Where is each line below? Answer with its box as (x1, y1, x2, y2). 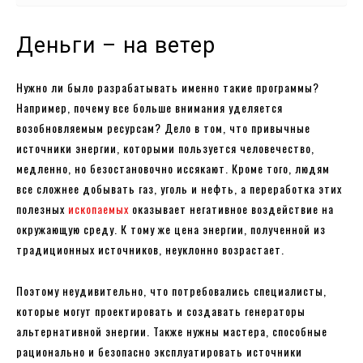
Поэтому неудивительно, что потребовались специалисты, (16, 281, 327, 299)
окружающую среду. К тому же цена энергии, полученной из (16, 220, 326, 237)
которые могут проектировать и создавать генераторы (16, 301, 305, 319)
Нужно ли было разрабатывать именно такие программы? (16, 78, 319, 96)
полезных (16, 199, 68, 217)
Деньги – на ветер (16, 32, 216, 58)
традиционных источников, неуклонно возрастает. (16, 240, 284, 258)
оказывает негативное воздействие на (129, 199, 334, 217)
